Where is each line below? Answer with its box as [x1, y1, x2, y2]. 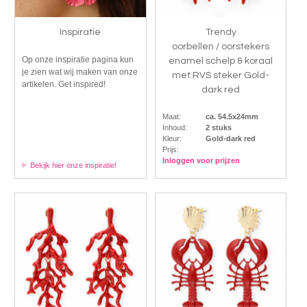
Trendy [205, 27, 236, 37]
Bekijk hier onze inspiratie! [29, 160, 116, 169]
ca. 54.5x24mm [205, 112, 258, 121]
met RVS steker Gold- [172, 70, 270, 80]
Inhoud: [162, 123, 187, 132]
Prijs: [162, 145, 179, 153]
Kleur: [162, 134, 182, 143]
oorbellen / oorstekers [172, 41, 270, 51]
